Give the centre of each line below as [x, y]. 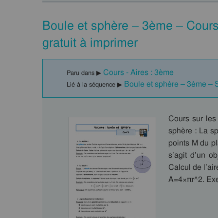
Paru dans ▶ [85, 73]
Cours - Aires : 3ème [138, 72]
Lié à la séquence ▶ [95, 84]
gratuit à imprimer [90, 43]
